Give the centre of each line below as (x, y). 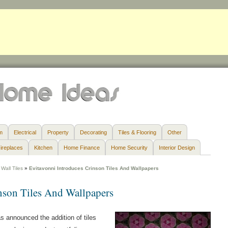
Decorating (93, 132)
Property (58, 132)
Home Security (129, 148)
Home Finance (82, 148)
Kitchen (43, 148)
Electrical (25, 132)
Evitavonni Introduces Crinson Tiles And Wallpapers (94, 168)
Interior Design (177, 148)
